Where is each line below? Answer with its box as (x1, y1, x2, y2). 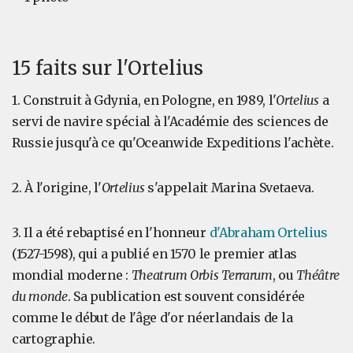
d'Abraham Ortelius (209, 225, 329, 240)
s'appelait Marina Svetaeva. (147, 180, 314, 195)
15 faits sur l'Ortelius (12, 56, 203, 80)
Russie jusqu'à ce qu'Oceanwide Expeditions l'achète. (12, 135, 334, 150)
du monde (12, 288, 68, 304)
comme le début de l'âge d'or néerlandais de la (12, 310, 293, 325)
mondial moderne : (12, 267, 132, 283)
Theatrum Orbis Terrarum (131, 267, 273, 283)
